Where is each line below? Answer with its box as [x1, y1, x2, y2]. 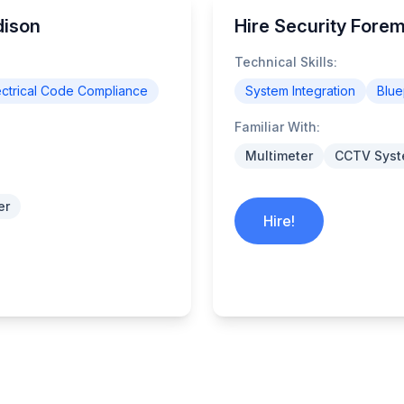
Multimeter [245, 148, 313, 163]
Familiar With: [234, 119, 320, 134]
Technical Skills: [234, 54, 337, 69]
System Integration [245, 83, 355, 98]
